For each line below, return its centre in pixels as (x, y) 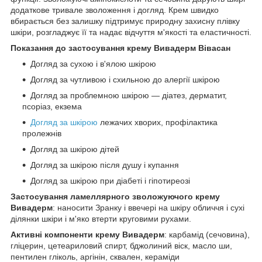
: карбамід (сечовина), (207, 235)
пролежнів (42, 134)
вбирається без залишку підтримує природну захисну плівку (125, 21)
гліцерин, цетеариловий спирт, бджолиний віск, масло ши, (121, 246)
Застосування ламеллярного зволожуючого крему (115, 197)
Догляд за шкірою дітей (75, 149)
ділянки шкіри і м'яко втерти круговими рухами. (101, 219)
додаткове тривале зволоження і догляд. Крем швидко (115, 10)
